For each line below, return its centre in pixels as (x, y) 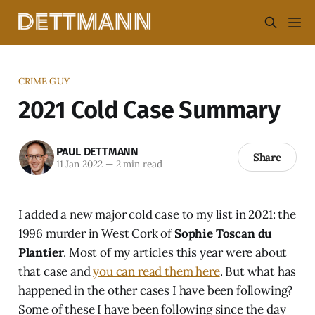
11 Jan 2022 (79, 164)
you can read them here (156, 271)
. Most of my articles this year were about (175, 252)
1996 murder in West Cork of (96, 233)
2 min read (137, 164)
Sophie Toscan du (223, 233)
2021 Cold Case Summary (149, 110)
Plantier (41, 252)
